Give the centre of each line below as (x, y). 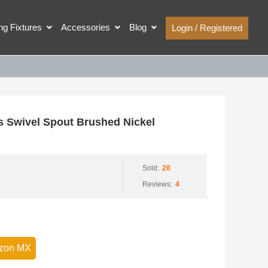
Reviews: (157, 184)
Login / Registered (207, 28)
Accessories (86, 27)
